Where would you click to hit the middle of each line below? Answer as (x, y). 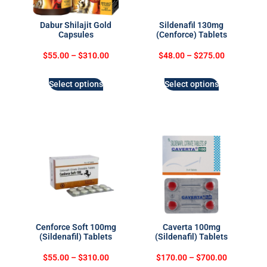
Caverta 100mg (191, 227)
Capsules (76, 35)
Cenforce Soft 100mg (76, 227)
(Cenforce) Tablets (191, 35)
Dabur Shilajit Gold (76, 25)
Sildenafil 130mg (191, 25)
